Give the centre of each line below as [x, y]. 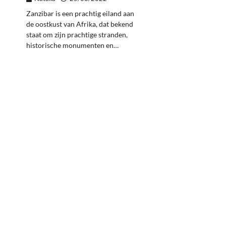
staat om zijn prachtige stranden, [77, 35]
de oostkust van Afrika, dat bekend [80, 24]
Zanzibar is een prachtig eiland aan [80, 14]
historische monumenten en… [72, 45]
